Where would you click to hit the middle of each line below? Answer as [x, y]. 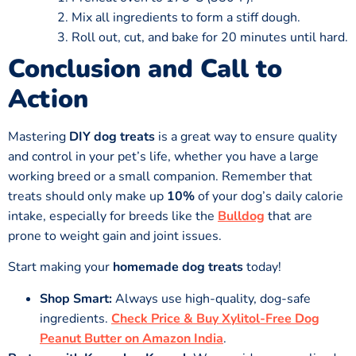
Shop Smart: [76, 298]
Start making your [60, 267]
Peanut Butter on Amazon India [132, 338]
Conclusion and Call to [145, 68]
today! [262, 267]
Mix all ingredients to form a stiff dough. [186, 17]
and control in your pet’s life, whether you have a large [163, 156]
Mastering [39, 136]
